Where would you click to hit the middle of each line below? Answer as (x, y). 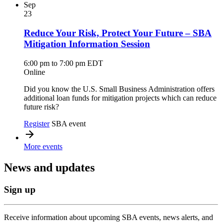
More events (43, 146)
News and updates (49, 167)
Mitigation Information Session (87, 44)
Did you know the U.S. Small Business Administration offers (119, 89)
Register (37, 123)
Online (34, 72)
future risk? (41, 107)
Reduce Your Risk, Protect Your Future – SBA (118, 33)
